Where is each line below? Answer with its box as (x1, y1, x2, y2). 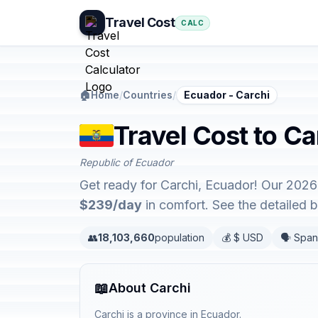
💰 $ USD (221, 231, 263, 243)
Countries (123, 89, 172, 101)
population (155, 231, 204, 243)
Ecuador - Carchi (184, 89, 270, 101)
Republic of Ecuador (79, 156, 173, 168)
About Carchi (109, 280, 191, 295)
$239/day (79, 197, 142, 212)
